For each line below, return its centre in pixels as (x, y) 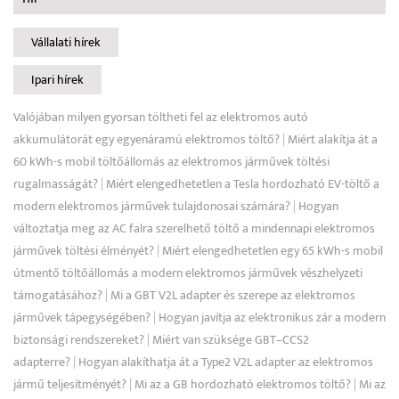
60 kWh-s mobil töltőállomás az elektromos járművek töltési (171, 161)
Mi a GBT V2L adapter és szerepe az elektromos (233, 295)
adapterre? (42, 362)
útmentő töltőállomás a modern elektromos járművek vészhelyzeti (188, 273)
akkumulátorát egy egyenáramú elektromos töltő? (147, 139)
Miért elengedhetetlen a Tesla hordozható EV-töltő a (243, 183)
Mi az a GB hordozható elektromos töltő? (243, 384)
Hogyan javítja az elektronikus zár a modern (272, 317)
